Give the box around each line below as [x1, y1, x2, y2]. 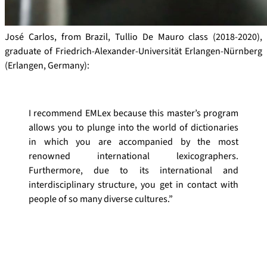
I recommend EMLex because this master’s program [29, 107, 238, 120]
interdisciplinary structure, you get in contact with [29, 178, 238, 192]
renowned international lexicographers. [29, 150, 238, 163]
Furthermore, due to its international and [29, 164, 238, 178]
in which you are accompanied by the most [29, 135, 238, 149]
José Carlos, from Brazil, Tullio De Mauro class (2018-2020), [5, 30, 262, 44]
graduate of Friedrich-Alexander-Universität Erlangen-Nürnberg [5, 45, 262, 58]
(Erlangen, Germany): [5, 59, 89, 73]
